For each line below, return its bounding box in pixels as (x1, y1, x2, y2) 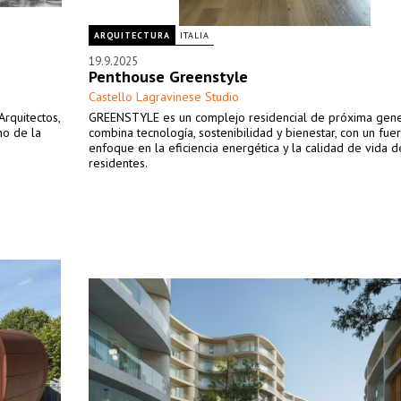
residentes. (89, 155, 148, 171)
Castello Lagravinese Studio (89, 89, 239, 105)
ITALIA (180, 30, 209, 41)
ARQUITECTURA (94, 30, 170, 41)
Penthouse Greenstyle (89, 66, 248, 87)
